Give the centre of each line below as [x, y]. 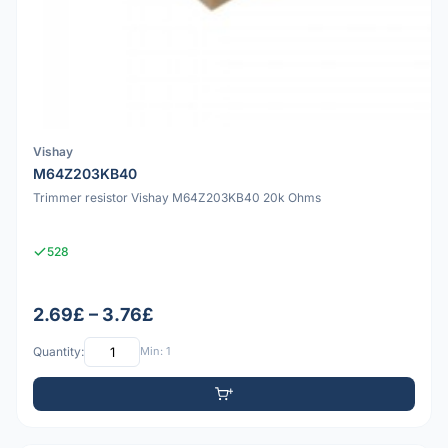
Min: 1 [155, 351]
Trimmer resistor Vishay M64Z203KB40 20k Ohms [177, 198]
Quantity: [58, 352]
